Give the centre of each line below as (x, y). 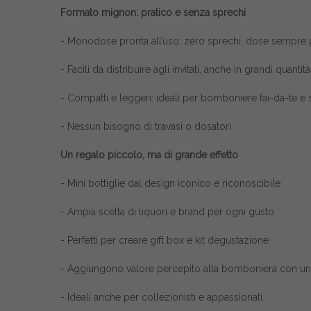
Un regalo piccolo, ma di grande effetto (149, 155)
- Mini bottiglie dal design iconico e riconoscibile (170, 183)
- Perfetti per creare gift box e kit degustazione (165, 240)
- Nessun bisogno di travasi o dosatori (146, 126)
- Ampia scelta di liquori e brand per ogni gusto (167, 212)
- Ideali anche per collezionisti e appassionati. (162, 297)
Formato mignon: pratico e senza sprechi (153, 12)
